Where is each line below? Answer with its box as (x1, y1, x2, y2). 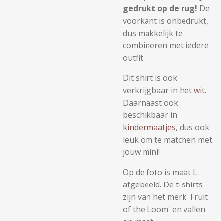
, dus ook (176, 122, 209, 133)
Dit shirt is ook (123, 73, 177, 83)
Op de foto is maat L (123, 167, 197, 178)
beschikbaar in (123, 110, 177, 120)
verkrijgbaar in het (123, 85, 194, 96)
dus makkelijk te (123, 28, 183, 38)
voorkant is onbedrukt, (123, 15, 208, 26)
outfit (123, 52, 143, 63)
